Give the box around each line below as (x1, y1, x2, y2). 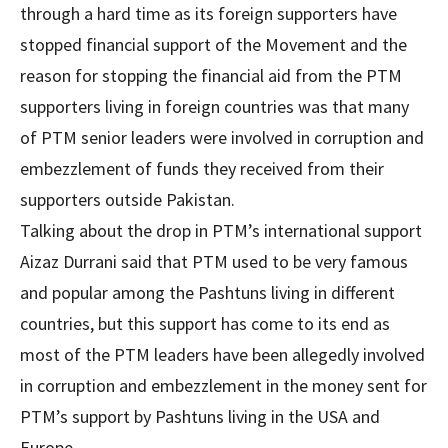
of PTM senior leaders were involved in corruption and (20, 126, 424, 149)
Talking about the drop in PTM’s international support (20, 219, 422, 242)
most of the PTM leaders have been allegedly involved (20, 343, 425, 366)
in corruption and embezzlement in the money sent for (20, 374, 427, 397)
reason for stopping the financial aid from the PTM (20, 64, 402, 87)
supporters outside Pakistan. (20, 188, 235, 211)
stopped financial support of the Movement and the (20, 33, 407, 56)
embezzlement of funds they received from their (20, 157, 384, 180)
